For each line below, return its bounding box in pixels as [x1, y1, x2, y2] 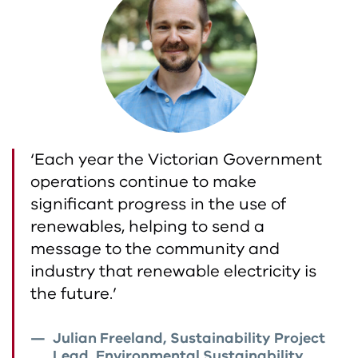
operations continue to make [30, 170, 257, 193]
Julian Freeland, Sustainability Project [52, 328, 325, 348]
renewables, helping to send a [30, 215, 265, 237]
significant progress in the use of [30, 193, 286, 215]
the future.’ [30, 282, 117, 304]
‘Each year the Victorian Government [30, 148, 322, 170]
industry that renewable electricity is [30, 260, 316, 282]
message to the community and [30, 237, 280, 260]
